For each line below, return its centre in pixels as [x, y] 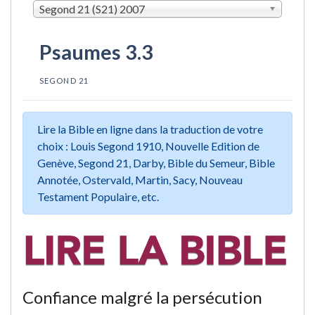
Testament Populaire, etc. [98, 196]
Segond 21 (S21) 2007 [92, 8]
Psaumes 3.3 [96, 52]
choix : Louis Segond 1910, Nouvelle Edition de [148, 146]
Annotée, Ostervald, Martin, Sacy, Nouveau [140, 179]
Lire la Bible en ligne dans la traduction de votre [150, 129]
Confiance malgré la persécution [142, 297]
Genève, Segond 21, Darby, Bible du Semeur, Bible [156, 162]
